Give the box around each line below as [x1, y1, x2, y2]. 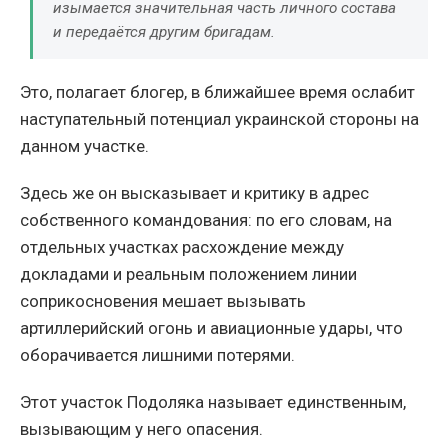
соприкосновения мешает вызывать [20, 291, 306, 312]
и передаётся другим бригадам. [53, 23, 275, 42]
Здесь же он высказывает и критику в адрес [20, 183, 369, 204]
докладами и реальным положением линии [20, 264, 357, 285]
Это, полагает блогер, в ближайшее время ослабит [20, 82, 415, 103]
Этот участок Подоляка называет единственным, [20, 392, 406, 413]
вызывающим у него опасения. [20, 419, 263, 440]
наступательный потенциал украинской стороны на [20, 109, 419, 130]
